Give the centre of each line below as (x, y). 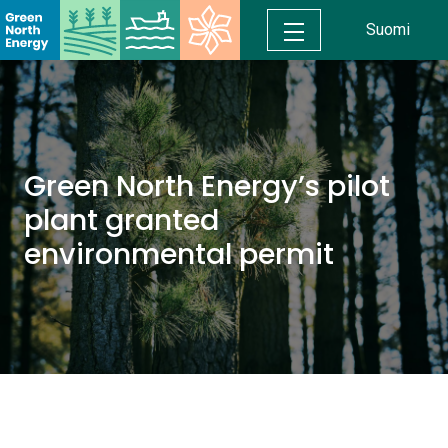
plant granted (121, 219)
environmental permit (179, 253)
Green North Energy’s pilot (207, 185)
